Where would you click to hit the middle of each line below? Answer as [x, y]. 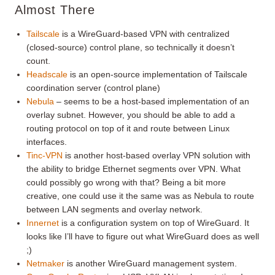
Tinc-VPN [45, 155]
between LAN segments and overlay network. [115, 209]
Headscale [47, 74]
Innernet [43, 223]
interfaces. [47, 141]
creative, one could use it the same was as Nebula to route [141, 196]
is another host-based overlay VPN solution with [157, 155]
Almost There [55, 10]
